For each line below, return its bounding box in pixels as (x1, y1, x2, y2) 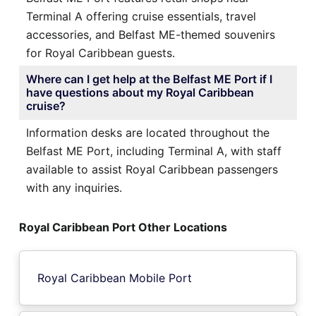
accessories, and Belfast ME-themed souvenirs (26, 27, 275, 42)
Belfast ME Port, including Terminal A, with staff (26, 143, 281, 158)
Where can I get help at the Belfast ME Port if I (26, 71, 272, 86)
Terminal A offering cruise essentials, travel (26, 8, 256, 23)
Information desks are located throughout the (26, 125, 269, 140)
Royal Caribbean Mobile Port (37, 270, 192, 285)
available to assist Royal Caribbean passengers (26, 162, 278, 176)
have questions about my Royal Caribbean (26, 85, 254, 99)
